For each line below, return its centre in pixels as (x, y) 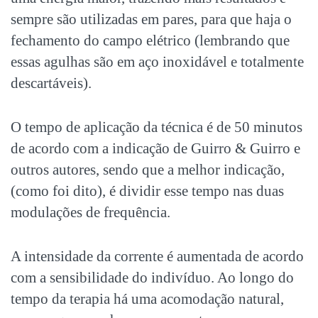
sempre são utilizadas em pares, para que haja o (151, 19)
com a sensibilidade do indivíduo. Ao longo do (152, 277)
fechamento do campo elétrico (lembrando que (150, 40)
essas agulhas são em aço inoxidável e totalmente (157, 61)
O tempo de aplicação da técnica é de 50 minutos (157, 127)
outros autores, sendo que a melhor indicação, (148, 169)
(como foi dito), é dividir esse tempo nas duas (147, 191)
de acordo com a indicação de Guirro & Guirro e (155, 148)
